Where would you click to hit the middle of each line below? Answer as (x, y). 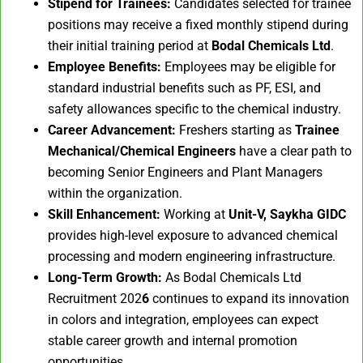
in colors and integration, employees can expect (183, 320)
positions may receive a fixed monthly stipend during (198, 25)
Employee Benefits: (105, 67)
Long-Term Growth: (105, 278)
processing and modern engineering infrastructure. (192, 257)
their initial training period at (130, 46)
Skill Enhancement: (104, 215)
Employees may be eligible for (248, 67)
